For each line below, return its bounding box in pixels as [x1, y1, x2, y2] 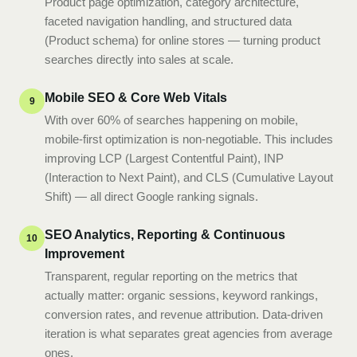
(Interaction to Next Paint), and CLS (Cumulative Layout [45, 171, 333, 184]
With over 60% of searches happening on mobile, [45, 113, 298, 127]
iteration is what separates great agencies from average [45, 327, 332, 340]
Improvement [45, 247, 124, 261]
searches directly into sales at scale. [45, 53, 233, 66]
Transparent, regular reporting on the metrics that [45, 269, 297, 283]
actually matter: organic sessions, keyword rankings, [45, 288, 318, 302]
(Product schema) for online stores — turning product [45, 33, 320, 47]
